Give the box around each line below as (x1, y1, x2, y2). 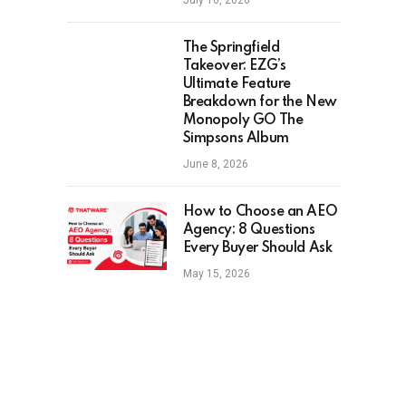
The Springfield (182, 41, 280, 55)
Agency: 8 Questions (182, 223, 315, 237)
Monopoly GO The (182, 113, 304, 128)
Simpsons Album (182, 131, 289, 146)
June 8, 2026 (182, 158, 248, 170)
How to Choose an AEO (182, 205, 338, 219)
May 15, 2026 (182, 267, 250, 280)
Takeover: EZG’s (182, 59, 286, 73)
